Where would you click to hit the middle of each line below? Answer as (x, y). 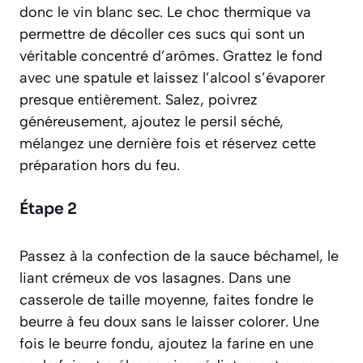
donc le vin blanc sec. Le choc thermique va (165, 13)
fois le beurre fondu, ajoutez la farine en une (167, 344)
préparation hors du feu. (100, 166)
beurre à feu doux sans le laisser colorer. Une (169, 322)
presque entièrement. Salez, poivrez (139, 100)
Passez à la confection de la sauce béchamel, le (179, 256)
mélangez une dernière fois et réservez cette (168, 144)
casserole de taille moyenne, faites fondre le (167, 300)
